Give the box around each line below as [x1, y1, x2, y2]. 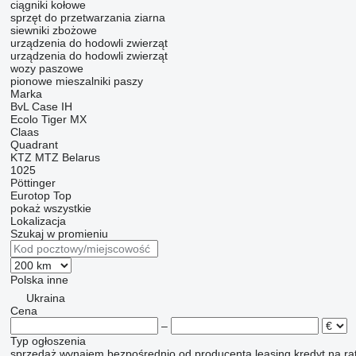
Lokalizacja [10, 215, 66, 227]
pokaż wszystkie [10, 202, 91, 215]
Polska [10, 273, 44, 286]
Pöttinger [10, 176, 56, 189]
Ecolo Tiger [10, 113, 67, 126]
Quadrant [10, 138, 58, 151]
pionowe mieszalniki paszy [10, 75, 143, 87]
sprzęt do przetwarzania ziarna [10, 11, 165, 24]
